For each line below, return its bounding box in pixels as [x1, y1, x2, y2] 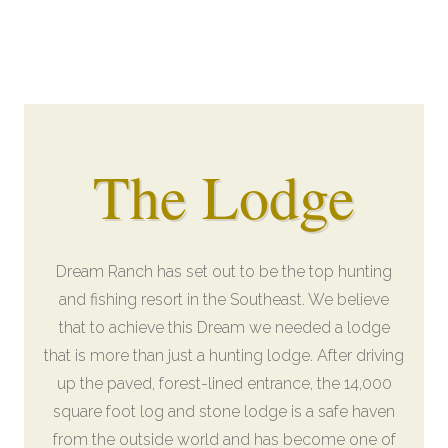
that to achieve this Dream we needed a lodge [58, 318, 390, 337]
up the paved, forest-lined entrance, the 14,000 [56, 374, 392, 393]
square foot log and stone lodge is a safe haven [53, 402, 395, 421]
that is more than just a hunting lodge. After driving [44, 346, 404, 365]
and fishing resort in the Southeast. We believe [59, 290, 389, 309]
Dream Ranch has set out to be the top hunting [56, 262, 392, 281]
